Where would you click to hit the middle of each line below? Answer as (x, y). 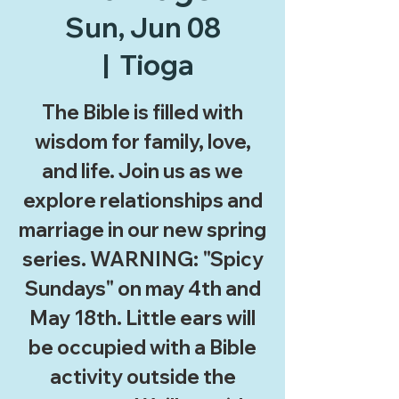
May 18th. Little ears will (142, 318)
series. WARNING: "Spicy (142, 259)
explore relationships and (142, 200)
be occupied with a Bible (142, 347)
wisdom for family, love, (142, 142)
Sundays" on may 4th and (142, 289)
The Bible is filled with (142, 112)
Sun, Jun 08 (142, 28)
